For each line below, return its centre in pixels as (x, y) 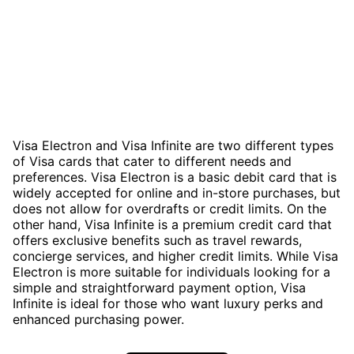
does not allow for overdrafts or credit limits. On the (169, 208)
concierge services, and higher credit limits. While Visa (175, 256)
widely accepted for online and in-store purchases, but (177, 192)
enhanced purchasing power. (98, 319)
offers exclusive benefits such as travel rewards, (157, 240)
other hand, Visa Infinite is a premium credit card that (172, 224)
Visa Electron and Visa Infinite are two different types (173, 145)
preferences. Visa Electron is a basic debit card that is (175, 177)
